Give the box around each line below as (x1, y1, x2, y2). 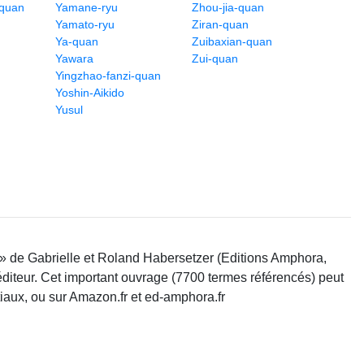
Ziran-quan (192, 18, 249, 32)
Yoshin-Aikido (55, 86, 124, 100)
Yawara (55, 52, 93, 66)
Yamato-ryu (55, 18, 115, 32)
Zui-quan (192, 52, 238, 66)
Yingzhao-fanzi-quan (55, 69, 161, 83)
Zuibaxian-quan (192, 35, 272, 49)
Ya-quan (55, 35, 98, 49)
